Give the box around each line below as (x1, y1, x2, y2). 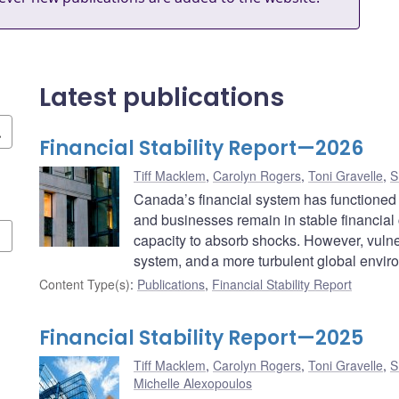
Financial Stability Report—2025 (39, 324, 363, 353)
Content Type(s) (39, 275, 130, 294)
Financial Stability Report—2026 (39, 134, 363, 163)
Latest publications (39, 80, 284, 116)
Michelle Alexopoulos (134, 374, 252, 393)
